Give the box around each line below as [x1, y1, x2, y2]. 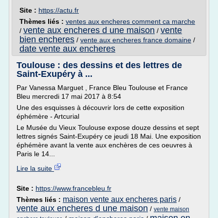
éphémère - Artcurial [17, 112, 79, 120]
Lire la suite [17, 164, 54, 172]
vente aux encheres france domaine [80, 36, 191, 44]
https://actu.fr [38, 6, 79, 14]
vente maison [154, 206, 189, 213]
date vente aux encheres [19, 44, 115, 54]
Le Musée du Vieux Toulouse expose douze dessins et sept [17, 124, 199, 131]
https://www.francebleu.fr [36, 184, 111, 192]
